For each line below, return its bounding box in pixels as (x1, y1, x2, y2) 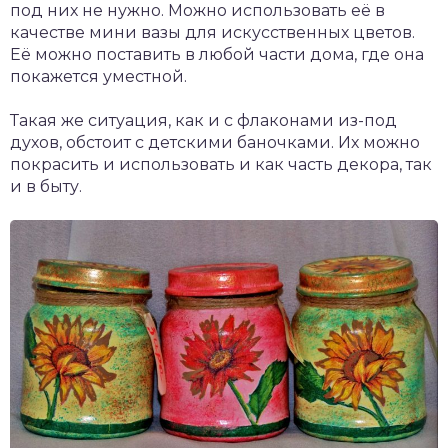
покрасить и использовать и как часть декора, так (10, 154, 432, 174)
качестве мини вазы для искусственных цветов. (10, 22, 415, 42)
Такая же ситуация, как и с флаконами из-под (10, 110, 397, 130)
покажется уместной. (10, 66, 187, 86)
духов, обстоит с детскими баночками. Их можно (10, 132, 420, 152)
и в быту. (10, 176, 82, 196)
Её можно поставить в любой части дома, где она (10, 44, 424, 64)
